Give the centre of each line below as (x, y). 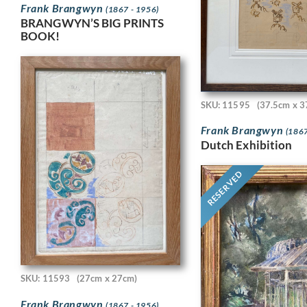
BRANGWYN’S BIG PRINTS (93, 23)
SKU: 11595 (225, 105)
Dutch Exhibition (246, 145)
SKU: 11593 (45, 279)
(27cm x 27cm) (107, 279)
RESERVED (225, 188)
